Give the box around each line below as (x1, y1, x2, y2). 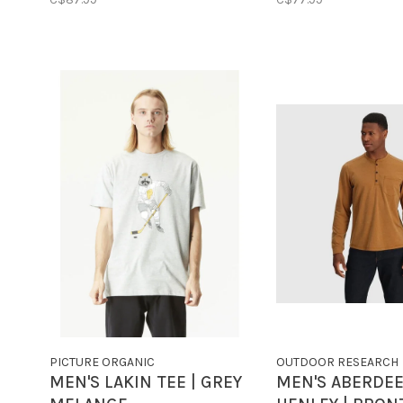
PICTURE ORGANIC (49, 354, 155, 371)
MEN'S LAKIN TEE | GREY (49, 372, 242, 393)
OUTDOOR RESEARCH (275, 354, 399, 371)
